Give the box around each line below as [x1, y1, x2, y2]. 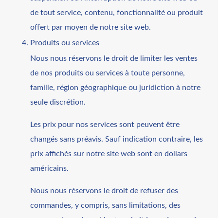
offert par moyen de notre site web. [30, 23, 151, 31]
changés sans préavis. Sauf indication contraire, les [30, 135, 203, 143]
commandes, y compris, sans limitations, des [30, 201, 181, 209]
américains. [30, 164, 69, 172]
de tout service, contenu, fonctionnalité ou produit [30, 8, 203, 17]
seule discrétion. [30, 98, 86, 106]
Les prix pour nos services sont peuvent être [30, 120, 180, 128]
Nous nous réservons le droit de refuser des [30, 186, 179, 195]
